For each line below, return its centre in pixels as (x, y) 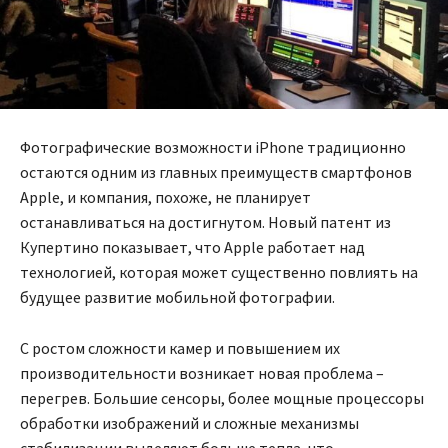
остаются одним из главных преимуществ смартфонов (216, 171)
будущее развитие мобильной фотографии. (177, 296)
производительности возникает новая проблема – (202, 372)
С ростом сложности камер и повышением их (180, 347)
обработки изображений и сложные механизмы (189, 422)
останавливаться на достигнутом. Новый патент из (205, 221)
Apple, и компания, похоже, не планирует (165, 196)
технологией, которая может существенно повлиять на (219, 271)
